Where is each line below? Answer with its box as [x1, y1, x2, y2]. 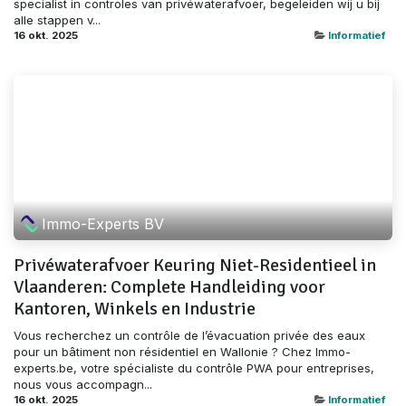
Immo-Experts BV [42, 214, 165, 233]
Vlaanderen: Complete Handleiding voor [14, 275, 325, 298]
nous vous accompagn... [14, 376, 152, 391]
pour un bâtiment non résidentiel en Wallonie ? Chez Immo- [14, 343, 351, 359]
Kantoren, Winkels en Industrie [14, 296, 256, 320]
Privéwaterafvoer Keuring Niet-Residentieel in [14, 253, 376, 276]
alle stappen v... [14, 13, 101, 28]
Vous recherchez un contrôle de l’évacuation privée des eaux [14, 327, 365, 343]
